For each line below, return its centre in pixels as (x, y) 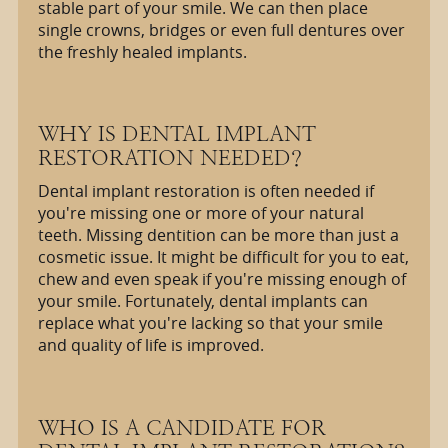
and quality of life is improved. (150, 345)
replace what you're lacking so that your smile (210, 323)
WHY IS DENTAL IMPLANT (176, 134)
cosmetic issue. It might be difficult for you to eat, (223, 257)
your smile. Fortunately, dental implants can (202, 301)
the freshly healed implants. (142, 51)
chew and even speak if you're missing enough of (221, 279)
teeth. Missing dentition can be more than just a (218, 235)
